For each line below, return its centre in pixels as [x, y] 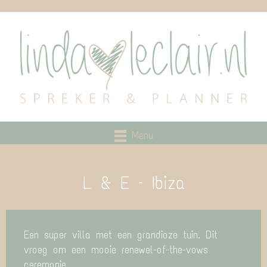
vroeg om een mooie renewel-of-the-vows [116, 250]
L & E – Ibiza [133, 183]
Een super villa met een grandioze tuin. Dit [121, 235]
